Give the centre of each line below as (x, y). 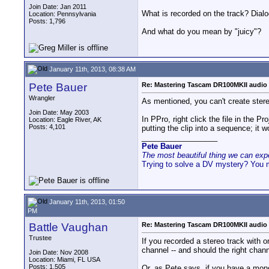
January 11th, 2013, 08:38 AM (92, 69)
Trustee (40, 238)
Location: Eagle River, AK (65, 119)
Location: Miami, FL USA (65, 259)
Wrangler (42, 98)
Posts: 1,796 (47, 21)
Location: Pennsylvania (62, 14)
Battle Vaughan (68, 227)
